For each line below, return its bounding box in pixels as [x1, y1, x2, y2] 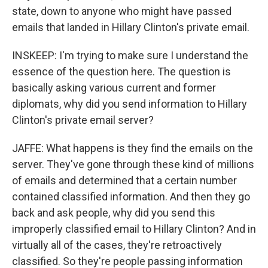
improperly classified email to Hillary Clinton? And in [12, 223, 256, 235]
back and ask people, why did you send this [12, 206, 215, 219]
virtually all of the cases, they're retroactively [12, 239, 222, 251]
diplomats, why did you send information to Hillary [12, 98, 247, 110]
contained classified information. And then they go [12, 190, 250, 203]
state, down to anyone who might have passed [12, 5, 232, 17]
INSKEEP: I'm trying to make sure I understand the [12, 49, 248, 62]
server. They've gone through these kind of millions [12, 158, 254, 170]
